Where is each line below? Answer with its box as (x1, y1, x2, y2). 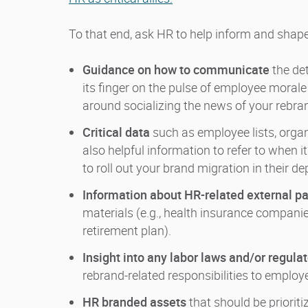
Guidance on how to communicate (82, 61, 269, 78)
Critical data (82, 124, 150, 141)
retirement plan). (82, 222, 171, 239)
